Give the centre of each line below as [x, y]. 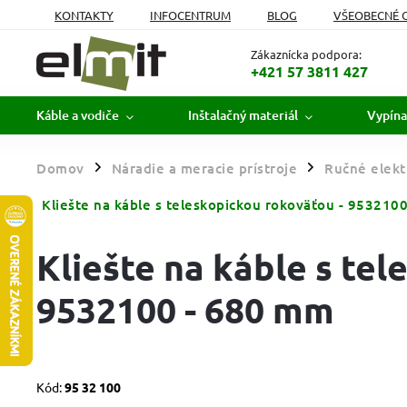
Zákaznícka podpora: [306, 54]
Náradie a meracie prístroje [204, 168]
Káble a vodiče [78, 115]
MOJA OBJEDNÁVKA [111, 37]
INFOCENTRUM [190, 15]
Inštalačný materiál [243, 115]
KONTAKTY [84, 15]
